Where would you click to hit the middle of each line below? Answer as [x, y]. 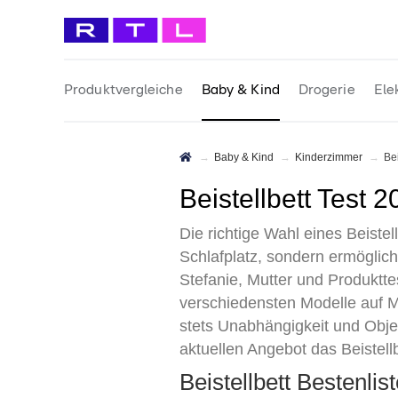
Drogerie [326, 90]
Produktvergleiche [123, 90]
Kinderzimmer [332, 157]
